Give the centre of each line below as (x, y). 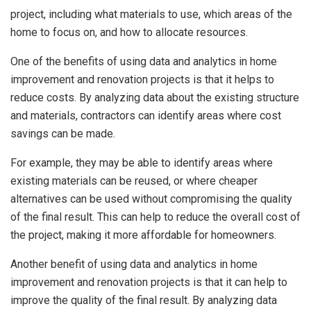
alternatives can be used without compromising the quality (151, 199)
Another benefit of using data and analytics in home (134, 264)
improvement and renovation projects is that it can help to (149, 283)
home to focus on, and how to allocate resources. (129, 33)
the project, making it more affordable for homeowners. (143, 235)
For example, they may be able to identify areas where (142, 163)
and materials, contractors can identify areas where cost (146, 116)
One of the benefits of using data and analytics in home (144, 62)
